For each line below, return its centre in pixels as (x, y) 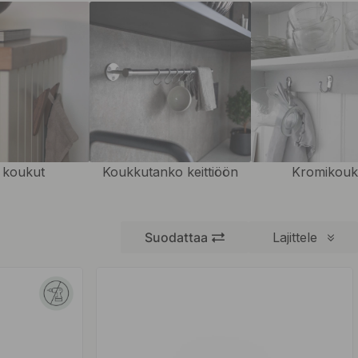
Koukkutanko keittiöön (170, 172)
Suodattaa (176, 238)
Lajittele (297, 238)
